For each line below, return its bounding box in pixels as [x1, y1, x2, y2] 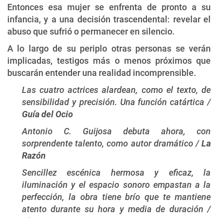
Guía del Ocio [22, 109, 73, 119]
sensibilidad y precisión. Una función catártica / [22, 96, 211, 107]
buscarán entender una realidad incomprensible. [7, 67, 196, 78]
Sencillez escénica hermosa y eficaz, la [22, 167, 211, 178]
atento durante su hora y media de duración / [22, 203, 211, 214]
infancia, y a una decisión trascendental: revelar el [7, 14, 211, 24]
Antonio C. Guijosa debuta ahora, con [22, 126, 211, 136]
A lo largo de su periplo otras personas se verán [7, 43, 211, 54]
